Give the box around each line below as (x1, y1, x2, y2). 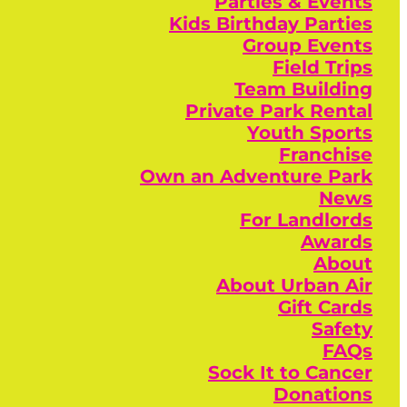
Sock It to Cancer (208, 362, 372, 383)
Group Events (243, 35, 372, 56)
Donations (273, 383, 372, 405)
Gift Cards (278, 296, 372, 318)
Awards (301, 231, 372, 253)
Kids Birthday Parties (169, 13, 372, 35)
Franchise (279, 144, 372, 165)
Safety (312, 318, 372, 340)
